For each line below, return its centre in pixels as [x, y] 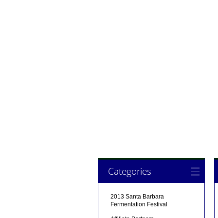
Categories [129, 171]
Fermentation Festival [139, 205]
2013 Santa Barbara [137, 197]
